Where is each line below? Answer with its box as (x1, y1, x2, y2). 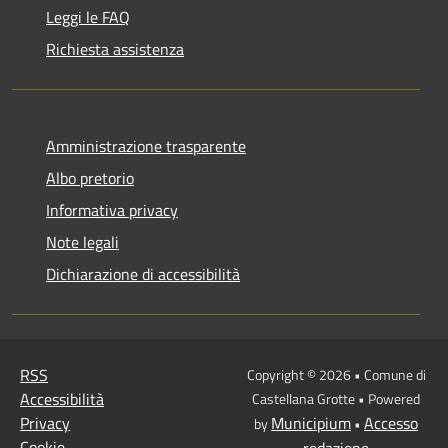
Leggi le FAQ (46, 5, 130, 29)
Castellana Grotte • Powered (252, 388, 420, 409)
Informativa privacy (46, 198, 178, 222)
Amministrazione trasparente (46, 134, 246, 158)
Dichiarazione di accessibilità (46, 262, 240, 286)
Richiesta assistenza (46, 37, 184, 61)
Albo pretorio (46, 166, 134, 190)
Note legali (46, 230, 119, 254)
